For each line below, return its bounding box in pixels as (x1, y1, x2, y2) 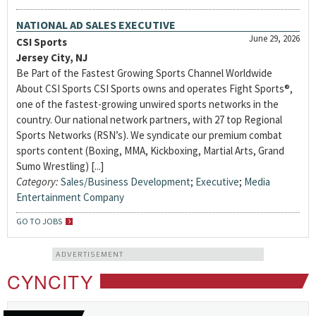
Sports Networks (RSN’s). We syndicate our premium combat (16, 128, 282, 142)
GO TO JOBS (16, 216, 62, 226)
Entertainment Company (16, 190, 124, 204)
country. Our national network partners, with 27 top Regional (16, 113, 282, 126)
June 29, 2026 (249, 32, 300, 44)
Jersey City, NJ (16, 51, 87, 64)
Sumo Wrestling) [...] (16, 159, 104, 173)
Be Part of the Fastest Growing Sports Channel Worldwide (16, 66, 272, 80)
